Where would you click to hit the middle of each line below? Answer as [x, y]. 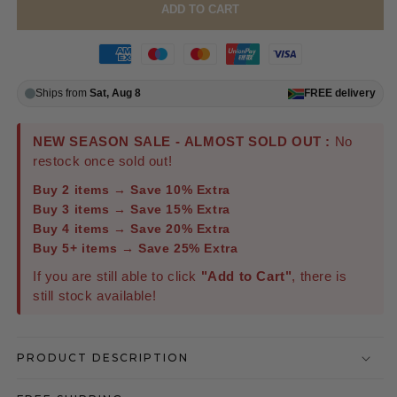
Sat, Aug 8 [115, 93]
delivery [354, 93]
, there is [319, 276]
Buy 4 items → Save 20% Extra [132, 229]
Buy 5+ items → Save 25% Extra [136, 249]
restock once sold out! [103, 161]
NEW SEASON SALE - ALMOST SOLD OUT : [182, 142]
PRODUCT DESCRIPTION [103, 358]
